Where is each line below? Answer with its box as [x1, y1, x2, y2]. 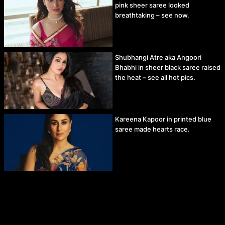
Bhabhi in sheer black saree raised [115, 63, 220, 71]
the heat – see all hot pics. [115, 73, 195, 81]
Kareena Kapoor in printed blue [115, 115, 211, 124]
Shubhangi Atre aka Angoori [115, 53, 201, 61]
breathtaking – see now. [115, 11, 189, 20]
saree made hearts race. [115, 125, 190, 134]
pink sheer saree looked [115, 1, 189, 10]
